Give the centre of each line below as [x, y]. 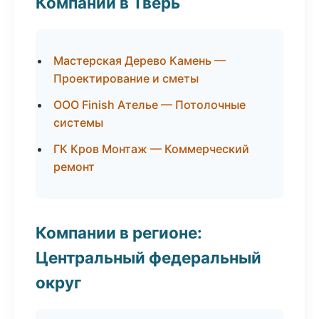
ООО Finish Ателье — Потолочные [150, 105]
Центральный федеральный [148, 257]
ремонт [74, 167]
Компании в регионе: [119, 232]
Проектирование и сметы [126, 78]
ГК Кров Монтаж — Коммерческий [151, 149]
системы [78, 122]
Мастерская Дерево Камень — [140, 61]
